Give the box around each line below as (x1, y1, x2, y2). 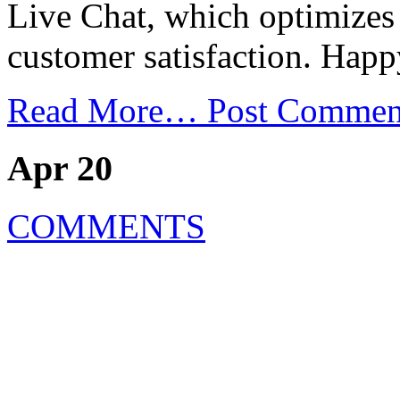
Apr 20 (7, 147, 112, 188)
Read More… (7, 91, 207, 130)
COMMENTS (7, 206, 205, 246)
